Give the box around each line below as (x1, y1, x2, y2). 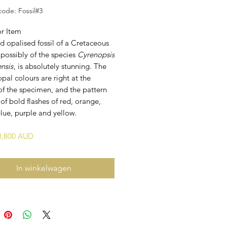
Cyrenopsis (78, 49, 115, 59)
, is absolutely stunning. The (14, 61, 106, 71)
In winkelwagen (16, 163, 71, 173)
